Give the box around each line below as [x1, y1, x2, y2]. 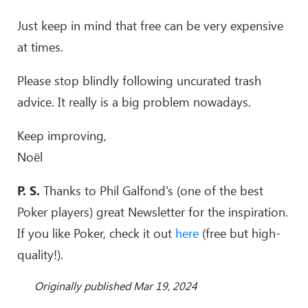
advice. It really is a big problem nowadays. [17, 93, 251, 110]
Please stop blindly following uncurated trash [17, 71, 261, 89]
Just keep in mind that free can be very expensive [17, 16, 283, 34]
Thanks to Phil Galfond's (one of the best [40, 181, 263, 199]
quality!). [17, 245, 67, 263]
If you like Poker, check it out [17, 224, 175, 241]
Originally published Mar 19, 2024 [34, 278, 197, 293]
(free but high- [199, 224, 280, 241]
